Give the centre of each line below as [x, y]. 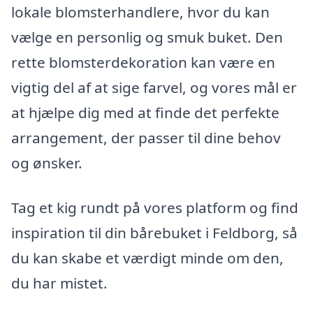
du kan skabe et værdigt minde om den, [147, 257]
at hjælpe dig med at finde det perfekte [145, 112]
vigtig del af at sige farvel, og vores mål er [154, 87]
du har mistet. [59, 283]
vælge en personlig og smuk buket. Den [147, 37]
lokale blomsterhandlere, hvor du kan [140, 12]
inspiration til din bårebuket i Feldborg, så [154, 232]
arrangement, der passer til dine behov [146, 137]
